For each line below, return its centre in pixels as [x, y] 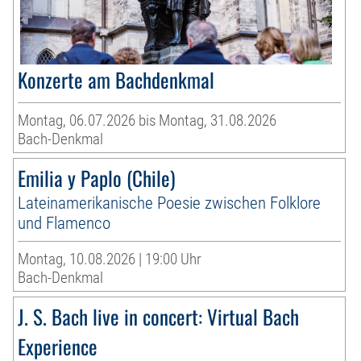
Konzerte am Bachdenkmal [116, 80]
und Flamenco [64, 223]
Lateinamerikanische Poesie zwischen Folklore [170, 203]
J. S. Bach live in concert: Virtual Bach [159, 317]
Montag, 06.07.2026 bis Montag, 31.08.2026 [147, 121]
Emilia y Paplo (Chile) [97, 178]
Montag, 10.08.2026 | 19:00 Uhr [110, 259]
